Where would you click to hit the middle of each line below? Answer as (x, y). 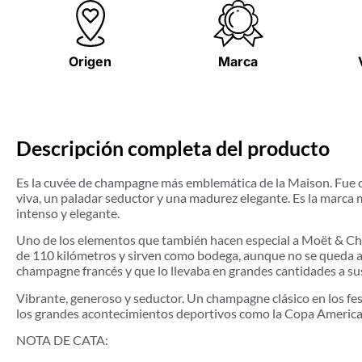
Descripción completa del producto (173, 147)
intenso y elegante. (68, 213)
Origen (90, 62)
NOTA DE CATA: (62, 339)
